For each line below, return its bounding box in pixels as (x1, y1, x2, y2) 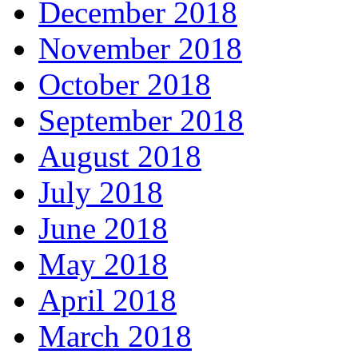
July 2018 (38, 175, 163, 210)
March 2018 (38, 319, 192, 354)
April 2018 (38, 283, 177, 318)
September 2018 (38, 103, 244, 138)
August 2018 (38, 139, 201, 174)
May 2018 (38, 247, 168, 282)
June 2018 (38, 211, 168, 246)
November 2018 (38, 31, 242, 66)
